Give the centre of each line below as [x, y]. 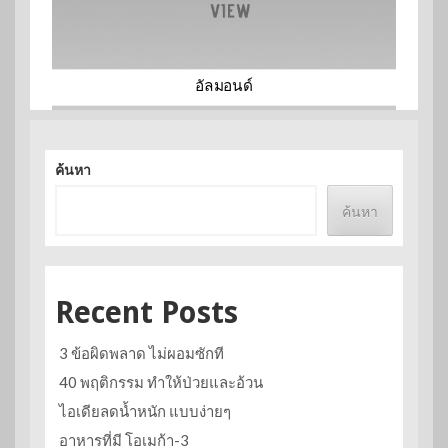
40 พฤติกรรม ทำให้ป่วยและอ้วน [161, 382]
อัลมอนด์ [224, 86]
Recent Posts [146, 313]
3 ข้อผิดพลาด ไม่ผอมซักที [141, 353]
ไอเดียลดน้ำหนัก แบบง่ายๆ [145, 411]
